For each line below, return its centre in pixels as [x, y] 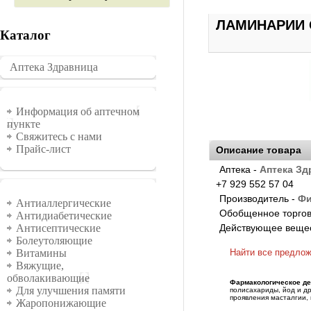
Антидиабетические [64, 216]
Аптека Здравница [54, 67]
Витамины [41, 253]
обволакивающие [48, 278]
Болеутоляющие [54, 241]
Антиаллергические [64, 203]
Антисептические [58, 228]
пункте [24, 124]
